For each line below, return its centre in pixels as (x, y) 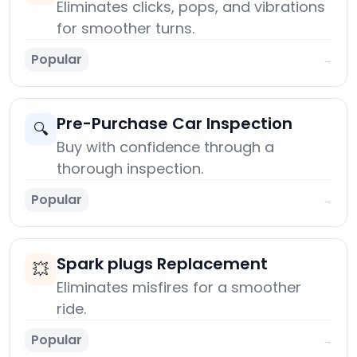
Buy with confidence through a (165, 147)
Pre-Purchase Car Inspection (175, 124)
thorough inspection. (130, 169)
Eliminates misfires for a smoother (179, 288)
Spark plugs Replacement (162, 264)
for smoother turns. (126, 29)
